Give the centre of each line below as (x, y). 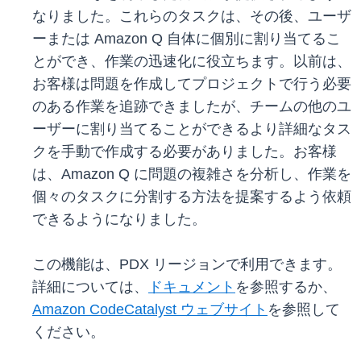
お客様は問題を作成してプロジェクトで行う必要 (192, 84)
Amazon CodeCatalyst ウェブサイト (150, 310)
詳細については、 (90, 287)
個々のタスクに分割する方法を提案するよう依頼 (192, 197)
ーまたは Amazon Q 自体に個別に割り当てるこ (187, 39)
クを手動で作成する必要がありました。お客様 (185, 152)
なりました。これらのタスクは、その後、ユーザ (192, 17)
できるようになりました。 (119, 220)
